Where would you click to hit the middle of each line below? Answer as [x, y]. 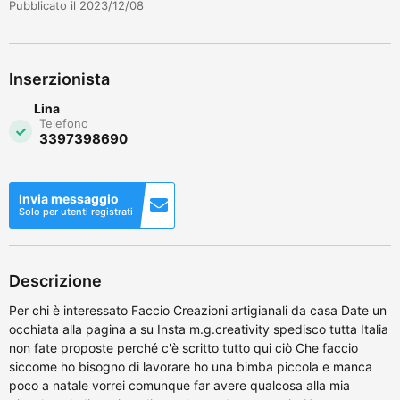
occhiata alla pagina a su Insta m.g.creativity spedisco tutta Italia [199, 329]
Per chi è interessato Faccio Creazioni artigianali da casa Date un [198, 310]
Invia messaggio [69, 198]
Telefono [64, 123]
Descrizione [55, 280]
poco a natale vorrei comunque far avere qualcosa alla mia [179, 385]
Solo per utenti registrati [76, 211]
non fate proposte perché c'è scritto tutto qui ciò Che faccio [183, 347]
